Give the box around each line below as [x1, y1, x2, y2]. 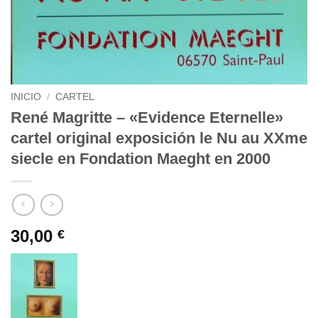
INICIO [11, 91, 41, 102]
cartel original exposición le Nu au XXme [11, 129, 307, 148]
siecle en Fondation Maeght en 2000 [11, 150, 270, 168]
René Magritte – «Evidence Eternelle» [11, 109, 283, 127]
